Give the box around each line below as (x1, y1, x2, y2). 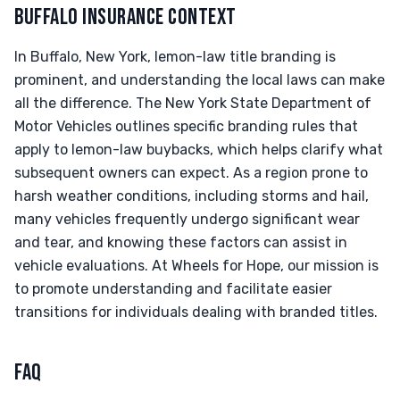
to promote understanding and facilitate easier (14, 280, 332, 297)
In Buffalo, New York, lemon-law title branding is (14, 48, 336, 65)
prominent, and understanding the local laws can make (14, 71, 385, 88)
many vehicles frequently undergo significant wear (14, 211, 360, 228)
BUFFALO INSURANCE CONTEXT (14, 4, 237, 31)
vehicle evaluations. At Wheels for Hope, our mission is (14, 257, 379, 274)
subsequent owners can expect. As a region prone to (14, 164, 368, 181)
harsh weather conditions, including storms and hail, (14, 187, 369, 204)
